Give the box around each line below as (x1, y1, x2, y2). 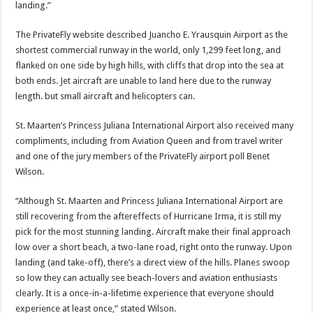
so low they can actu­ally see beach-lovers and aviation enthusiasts (15, 272, 278, 283)
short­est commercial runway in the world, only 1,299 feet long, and (15, 45, 282, 55)
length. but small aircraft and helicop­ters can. (15, 91, 196, 101)
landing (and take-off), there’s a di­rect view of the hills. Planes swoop (15, 257, 291, 268)
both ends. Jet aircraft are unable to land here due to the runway (15, 75, 272, 86)
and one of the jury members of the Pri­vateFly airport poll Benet (15, 151, 270, 161)
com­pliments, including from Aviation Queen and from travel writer (15, 136, 284, 146)
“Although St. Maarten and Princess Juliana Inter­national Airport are (15, 196, 284, 206)
